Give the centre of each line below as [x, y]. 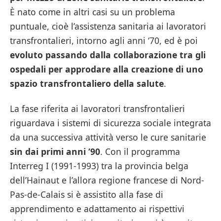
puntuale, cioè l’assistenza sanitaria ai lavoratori [108, 26]
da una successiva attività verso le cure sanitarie [108, 137]
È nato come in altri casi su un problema [92, 12]
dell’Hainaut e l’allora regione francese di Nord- [107, 180]
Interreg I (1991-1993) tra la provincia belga [99, 166]
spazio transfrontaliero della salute [87, 83]
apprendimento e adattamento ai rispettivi [97, 209]
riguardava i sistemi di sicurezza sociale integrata [110, 123]
